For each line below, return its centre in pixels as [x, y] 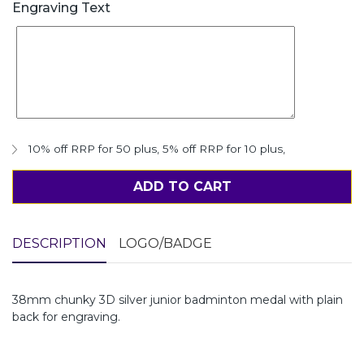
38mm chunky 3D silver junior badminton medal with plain [178, 299]
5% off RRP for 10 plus [223, 148]
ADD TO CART [182, 186]
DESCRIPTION [59, 243]
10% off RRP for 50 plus [93, 148]
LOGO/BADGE [165, 243]
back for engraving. [66, 316]
